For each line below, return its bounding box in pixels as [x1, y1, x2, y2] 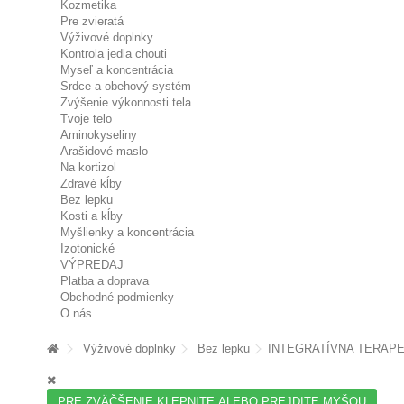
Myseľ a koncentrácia [60, 63, 173, 77]
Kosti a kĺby [60, 209, 123, 223]
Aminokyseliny [60, 128, 137, 142]
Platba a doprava [60, 274, 149, 288]
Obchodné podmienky [60, 290, 174, 304]
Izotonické [60, 242, 115, 255]
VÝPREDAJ [60, 258, 124, 271]
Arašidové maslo [60, 144, 148, 158]
